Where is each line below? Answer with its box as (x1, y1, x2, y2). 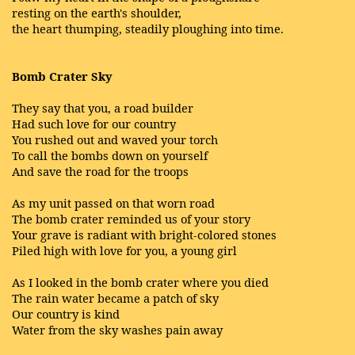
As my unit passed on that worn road (12, 195, 215, 211)
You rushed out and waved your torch (12, 132, 218, 147)
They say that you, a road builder (12, 100, 193, 116)
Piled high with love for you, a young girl (12, 242, 237, 258)
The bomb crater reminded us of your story (12, 211, 250, 227)
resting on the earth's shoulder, (12, 5, 181, 21)
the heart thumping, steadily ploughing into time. (12, 21, 284, 36)
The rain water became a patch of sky (12, 290, 219, 306)
